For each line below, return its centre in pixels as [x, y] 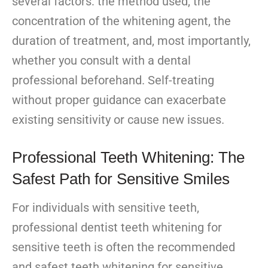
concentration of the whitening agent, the [121, 21]
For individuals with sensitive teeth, [106, 208]
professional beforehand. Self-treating [113, 80]
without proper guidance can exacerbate [119, 100]
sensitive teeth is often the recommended [124, 247]
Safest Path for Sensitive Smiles [121, 179]
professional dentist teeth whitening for [117, 228]
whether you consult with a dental [101, 61]
